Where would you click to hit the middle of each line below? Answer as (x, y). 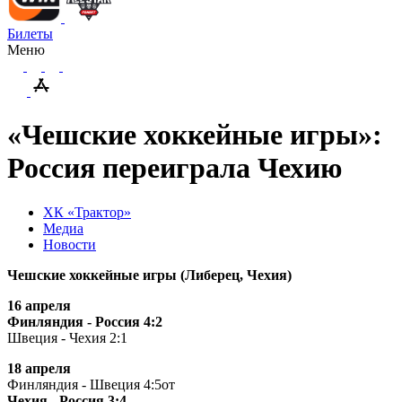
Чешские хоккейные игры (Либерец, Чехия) (149, 275)
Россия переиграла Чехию (175, 168)
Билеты (30, 34)
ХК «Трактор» (87, 212)
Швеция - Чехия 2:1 (67, 337)
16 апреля (39, 305)
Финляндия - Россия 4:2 (85, 321)
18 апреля (39, 368)
